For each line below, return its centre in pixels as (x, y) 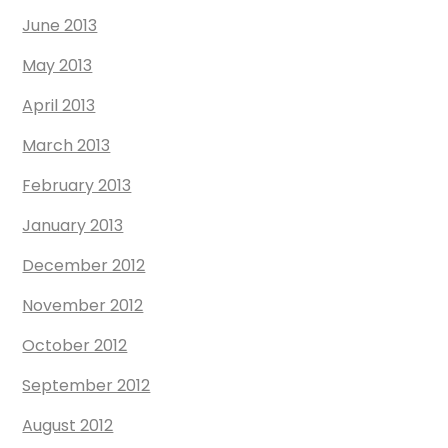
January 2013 (73, 226)
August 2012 (68, 426)
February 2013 (77, 186)
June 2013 (60, 26)
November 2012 (83, 306)
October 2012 (75, 346)
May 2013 (57, 66)
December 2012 (84, 266)
